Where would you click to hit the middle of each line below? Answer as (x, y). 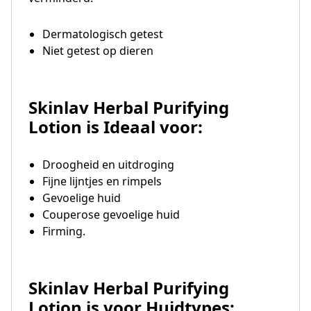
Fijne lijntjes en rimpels (102, 181)
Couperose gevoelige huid (111, 215)
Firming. (64, 231)
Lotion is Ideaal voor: (116, 127)
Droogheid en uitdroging (108, 165)
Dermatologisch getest (103, 34)
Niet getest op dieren (98, 51)
